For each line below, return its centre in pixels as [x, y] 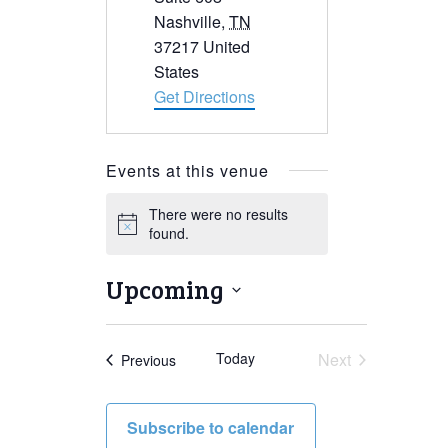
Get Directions [205, 96]
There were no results [219, 214]
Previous [148, 359]
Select [134, 321]
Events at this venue [187, 170]
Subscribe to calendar [210, 427]
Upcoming [164, 289]
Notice [136, 231]
